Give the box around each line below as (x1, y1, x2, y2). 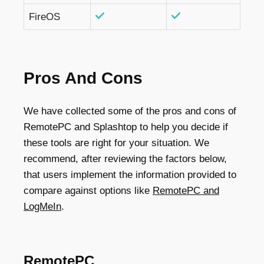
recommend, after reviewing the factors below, (24, 153, 227, 165)
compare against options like (24, 185, 153, 197)
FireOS (29, 11, 60, 23)
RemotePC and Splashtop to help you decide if (24, 121, 228, 133)
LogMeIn (24, 201, 61, 213)
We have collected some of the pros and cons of (24, 105, 236, 117)
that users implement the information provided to (24, 169, 236, 181)
